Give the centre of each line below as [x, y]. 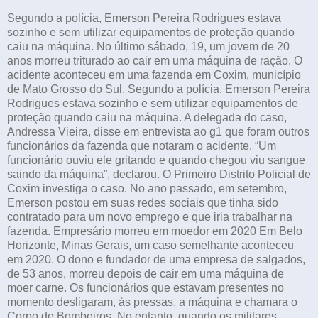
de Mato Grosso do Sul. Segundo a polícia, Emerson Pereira [159, 89]
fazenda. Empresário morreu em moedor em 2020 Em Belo [155, 231]
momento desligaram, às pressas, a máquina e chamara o [152, 302]
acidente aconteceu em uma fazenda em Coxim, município [154, 75]
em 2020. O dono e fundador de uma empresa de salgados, [156, 259]
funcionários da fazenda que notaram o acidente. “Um [142, 146]
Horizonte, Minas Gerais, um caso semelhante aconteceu [150, 245]
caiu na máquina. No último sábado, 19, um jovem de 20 [148, 46]
